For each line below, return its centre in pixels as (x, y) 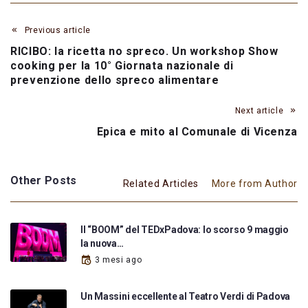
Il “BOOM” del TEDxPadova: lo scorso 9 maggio (185, 229)
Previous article (57, 30)
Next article (259, 110)
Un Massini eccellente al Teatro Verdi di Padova (185, 297)
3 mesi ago (118, 260)
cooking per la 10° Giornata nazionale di (122, 65)
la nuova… (102, 243)
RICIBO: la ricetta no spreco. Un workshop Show (144, 51)
